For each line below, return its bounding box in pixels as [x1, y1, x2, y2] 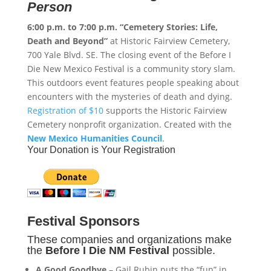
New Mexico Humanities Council [27, 132, 162, 145]
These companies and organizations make [27, 233, 232, 246]
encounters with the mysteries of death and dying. [27, 91, 232, 103]
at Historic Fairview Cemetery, [107, 35, 230, 47]
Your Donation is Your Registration [27, 145, 175, 155]
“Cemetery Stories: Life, [119, 21, 218, 33]
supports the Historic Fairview [103, 105, 227, 117]
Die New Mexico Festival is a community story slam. [27, 63, 235, 75]
